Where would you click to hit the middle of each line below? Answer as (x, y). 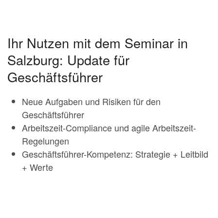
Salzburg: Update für (68, 59)
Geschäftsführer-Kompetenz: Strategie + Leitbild (115, 154)
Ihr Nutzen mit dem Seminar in (98, 42)
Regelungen (45, 140)
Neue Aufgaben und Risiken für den (91, 101)
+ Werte (37, 167)
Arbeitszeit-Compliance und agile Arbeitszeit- (109, 127)
